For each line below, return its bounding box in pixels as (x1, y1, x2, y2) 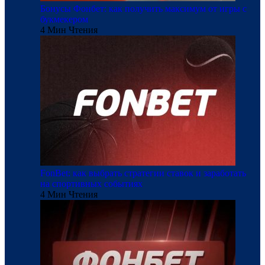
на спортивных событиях (40, 179, 143, 189)
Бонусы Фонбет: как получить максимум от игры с (40, 4, 247, 14)
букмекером (40, 14, 88, 25)
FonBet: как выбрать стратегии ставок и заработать (40, 168, 246, 179)
